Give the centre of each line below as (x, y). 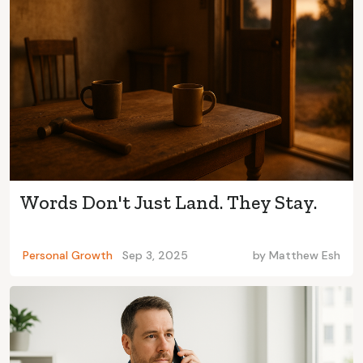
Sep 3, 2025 (155, 256)
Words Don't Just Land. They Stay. (168, 203)
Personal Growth (68, 256)
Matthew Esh (305, 256)
